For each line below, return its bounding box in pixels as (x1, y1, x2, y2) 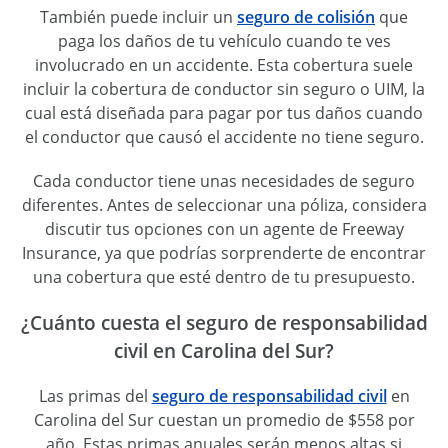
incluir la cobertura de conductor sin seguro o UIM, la (23, 78, 425, 101)
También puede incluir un (40, 6, 237, 29)
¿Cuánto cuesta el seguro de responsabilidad (20, 310, 428, 336)
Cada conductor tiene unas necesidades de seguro (33, 170, 415, 193)
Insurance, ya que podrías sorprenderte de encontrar (22, 242, 426, 265)
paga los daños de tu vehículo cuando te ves (57, 30, 391, 53)
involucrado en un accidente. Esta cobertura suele (35, 54, 413, 77)
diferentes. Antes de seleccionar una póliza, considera (21, 194, 427, 217)
